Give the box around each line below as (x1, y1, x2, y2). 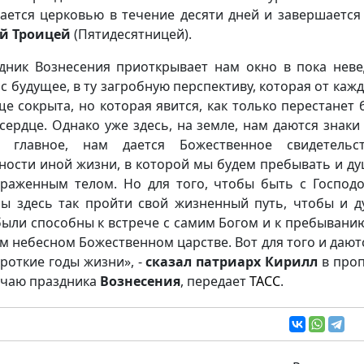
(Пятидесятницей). (74, 24, 192, 43)
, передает (180, 271, 249, 290)
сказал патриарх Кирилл (145, 252, 318, 271)
